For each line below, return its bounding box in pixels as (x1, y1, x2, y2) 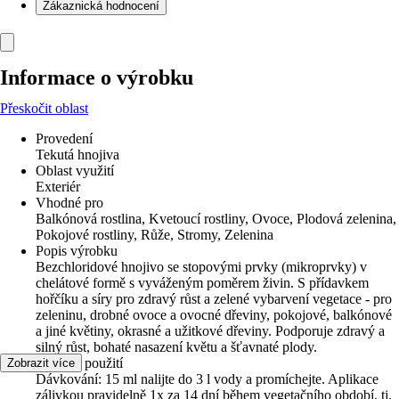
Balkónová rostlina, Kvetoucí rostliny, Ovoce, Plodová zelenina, (36, 211, 396, 226)
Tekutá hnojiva (36, 147, 119, 162)
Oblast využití (36, 163, 114, 178)
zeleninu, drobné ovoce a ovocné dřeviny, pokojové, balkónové (36, 307, 392, 322)
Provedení (36, 131, 93, 146)
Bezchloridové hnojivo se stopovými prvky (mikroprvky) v (36, 259, 367, 274)
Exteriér (36, 179, 80, 194)
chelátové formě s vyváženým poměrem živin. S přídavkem (36, 275, 369, 290)
